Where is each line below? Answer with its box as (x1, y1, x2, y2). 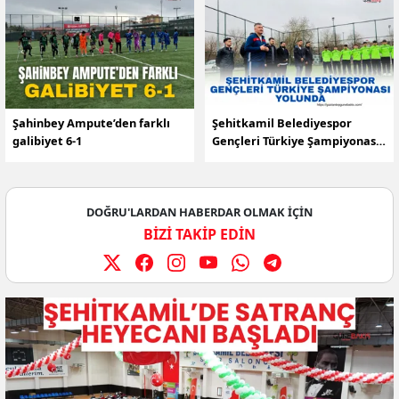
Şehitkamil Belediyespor (212, 115, 352, 132)
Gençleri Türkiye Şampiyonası (212, 133, 379, 150)
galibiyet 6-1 (12, 133, 82, 150)
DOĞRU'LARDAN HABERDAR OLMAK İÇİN (86, 204, 313, 221)
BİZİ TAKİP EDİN (143, 224, 256, 245)
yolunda (212, 151, 257, 167)
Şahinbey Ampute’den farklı (12, 115, 170, 132)
